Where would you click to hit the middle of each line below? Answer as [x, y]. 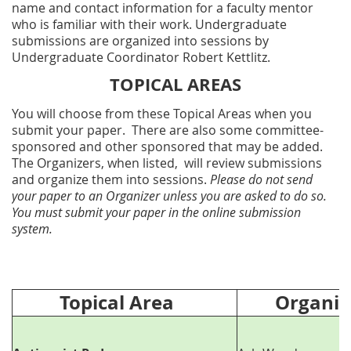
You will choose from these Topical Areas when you [162, 114]
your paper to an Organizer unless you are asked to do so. [169, 196]
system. [32, 229]
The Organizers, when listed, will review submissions [167, 163]
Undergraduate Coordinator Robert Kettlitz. [143, 58]
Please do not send [261, 180]
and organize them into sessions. [111, 180]
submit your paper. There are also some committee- [168, 130]
